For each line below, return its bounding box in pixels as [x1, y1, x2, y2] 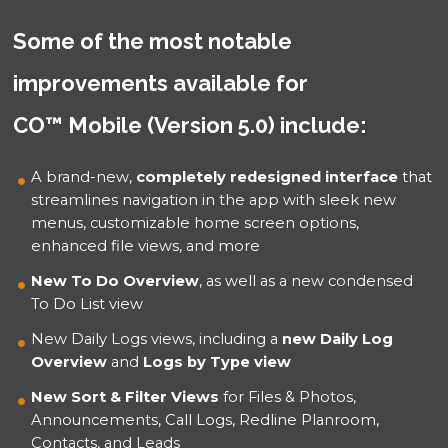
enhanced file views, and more [31, 237, 261, 256]
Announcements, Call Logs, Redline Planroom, [31, 411, 380, 430]
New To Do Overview [31, 272, 200, 291]
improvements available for [13, 70, 309, 97]
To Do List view [31, 295, 144, 314]
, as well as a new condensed [199, 272, 414, 291]
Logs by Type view [143, 353, 292, 372]
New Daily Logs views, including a [31, 330, 283, 349]
